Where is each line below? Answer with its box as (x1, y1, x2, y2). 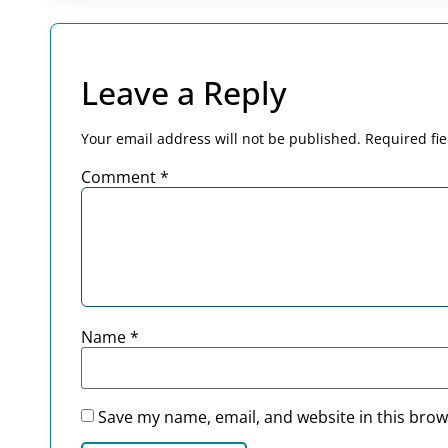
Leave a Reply (81, 70, 287, 114)
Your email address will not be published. (81, 128, 361, 148)
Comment (81, 165, 160, 188)
